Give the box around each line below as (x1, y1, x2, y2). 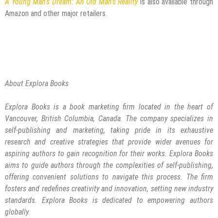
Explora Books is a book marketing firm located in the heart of (5, 102, 213, 111)
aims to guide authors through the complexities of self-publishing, (5, 160, 213, 170)
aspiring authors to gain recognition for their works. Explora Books (5, 148, 213, 158)
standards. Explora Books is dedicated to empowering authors (5, 195, 213, 205)
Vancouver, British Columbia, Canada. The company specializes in (5, 113, 213, 123)
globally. (5, 207, 30, 217)
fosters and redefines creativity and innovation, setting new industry (5, 183, 213, 193)
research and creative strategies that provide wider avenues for (5, 137, 213, 146)
